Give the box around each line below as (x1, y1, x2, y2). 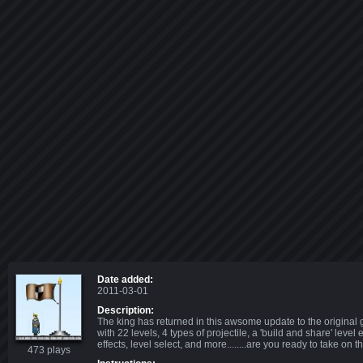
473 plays (27, 344, 70, 356)
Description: (97, 305, 154, 316)
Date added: (97, 274, 153, 285)
